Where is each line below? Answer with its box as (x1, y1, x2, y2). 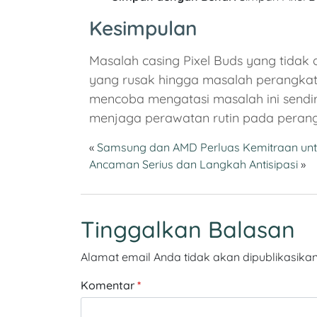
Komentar (81, 278, 137, 293)
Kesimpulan (89, 16, 197, 41)
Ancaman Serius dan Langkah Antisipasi (89, 157, 298, 172)
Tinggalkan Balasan (81, 215, 295, 244)
